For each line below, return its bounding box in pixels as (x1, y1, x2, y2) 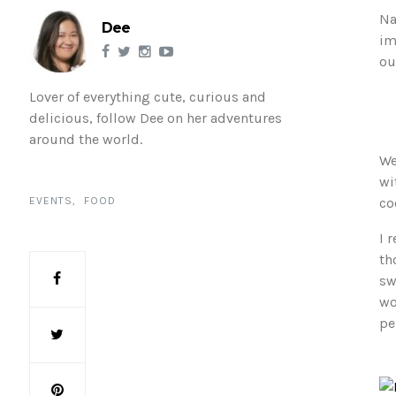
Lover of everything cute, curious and (28, 88, 266, 105)
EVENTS (28, 194, 72, 207)
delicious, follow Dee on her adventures (28, 110, 282, 126)
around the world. (28, 131, 142, 148)
